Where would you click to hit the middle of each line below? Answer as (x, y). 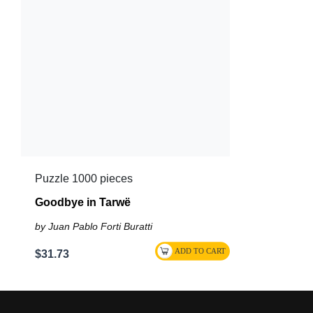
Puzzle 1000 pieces (84, 179)
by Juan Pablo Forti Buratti (94, 227)
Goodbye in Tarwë (83, 203)
